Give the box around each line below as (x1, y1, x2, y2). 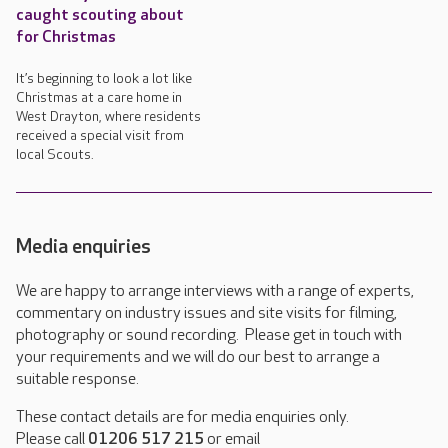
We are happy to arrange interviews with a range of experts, (16, 281, 414, 301)
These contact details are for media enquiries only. (16, 407, 349, 427)
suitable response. (16, 369, 139, 389)
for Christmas (16, 27, 116, 47)
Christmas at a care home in (16, 88, 182, 106)
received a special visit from (16, 126, 184, 144)
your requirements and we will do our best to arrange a (16, 347, 380, 367)
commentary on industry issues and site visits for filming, (16, 303, 397, 323)
